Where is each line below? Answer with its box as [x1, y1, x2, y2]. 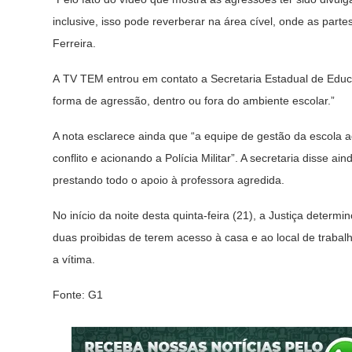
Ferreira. [53, 37, 96, 49]
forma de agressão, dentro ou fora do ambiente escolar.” [53, 94, 335, 107]
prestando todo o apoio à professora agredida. [53, 174, 284, 186]
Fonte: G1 [53, 288, 103, 301]
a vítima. [53, 253, 95, 266]
